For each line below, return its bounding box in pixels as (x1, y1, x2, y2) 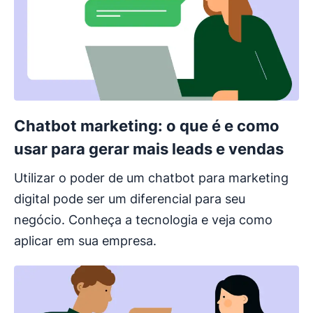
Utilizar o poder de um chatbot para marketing (14, 170, 289, 185)
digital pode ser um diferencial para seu (14, 191, 245, 206)
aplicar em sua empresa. (14, 233, 156, 248)
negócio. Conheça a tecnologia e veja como (14, 212, 272, 227)
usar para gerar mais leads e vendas (14, 140, 284, 158)
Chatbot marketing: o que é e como (14, 117, 279, 135)
